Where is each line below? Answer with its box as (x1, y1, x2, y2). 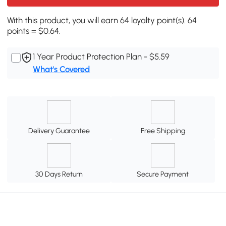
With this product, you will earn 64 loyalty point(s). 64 (7, 15, 197, 26)
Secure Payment (137, 169, 189, 179)
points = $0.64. (7, 26, 61, 36)
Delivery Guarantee (28, 126, 90, 136)
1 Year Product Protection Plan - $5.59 (33, 51, 170, 62)
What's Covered (33, 64, 90, 75)
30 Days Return (35, 169, 83, 179)
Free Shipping (140, 126, 185, 136)
